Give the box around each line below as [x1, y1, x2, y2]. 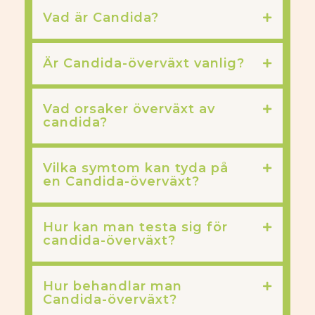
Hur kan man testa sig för [43, 219, 228, 235]
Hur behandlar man [43, 278, 182, 294]
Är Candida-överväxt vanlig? [43, 56, 245, 71]
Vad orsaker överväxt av [43, 101, 215, 117]
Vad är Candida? [43, 10, 159, 25]
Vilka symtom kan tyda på [43, 160, 229, 176]
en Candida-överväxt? [43, 174, 200, 189]
